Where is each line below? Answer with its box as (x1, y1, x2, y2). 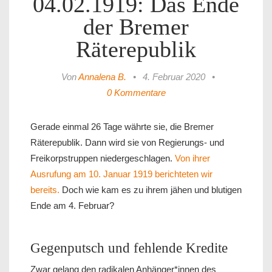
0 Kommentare (106, 87, 166, 98)
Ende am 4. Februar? (30, 200, 114, 211)
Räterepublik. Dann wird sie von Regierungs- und (30, 137, 224, 148)
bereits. (30, 185, 59, 195)
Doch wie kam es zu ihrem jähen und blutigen (59, 185, 242, 195)
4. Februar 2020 (143, 72, 205, 83)
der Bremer (83, 15, 189, 40)
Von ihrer (175, 153, 210, 164)
